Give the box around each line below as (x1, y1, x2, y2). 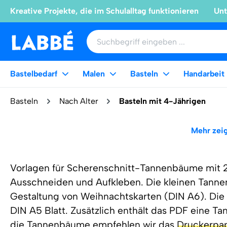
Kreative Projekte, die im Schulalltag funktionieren (10, 6, 199, 16)
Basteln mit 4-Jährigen (119, 96, 206, 106)
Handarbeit (183, 69, 224, 79)
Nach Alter (59, 96, 98, 106)
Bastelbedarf (10, 69, 57, 79)
